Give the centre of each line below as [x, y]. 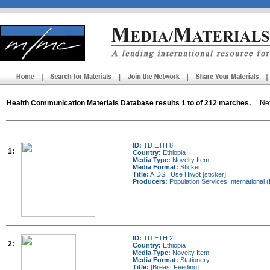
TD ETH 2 [157, 238]
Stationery [194, 260]
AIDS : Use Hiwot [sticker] [187, 174]
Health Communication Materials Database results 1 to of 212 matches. [129, 103]
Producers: [150, 181]
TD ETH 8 [157, 145]
